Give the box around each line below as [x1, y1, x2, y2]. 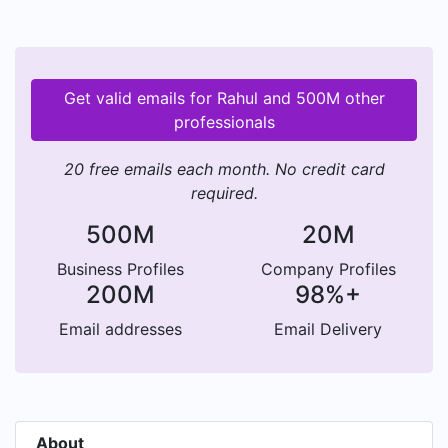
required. [190, 183, 258, 203]
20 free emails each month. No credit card [63, 159, 385, 179]
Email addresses [58, 319, 182, 339]
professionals [173, 112, 275, 132]
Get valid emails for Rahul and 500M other [63, 88, 385, 108]
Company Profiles [260, 259, 396, 279]
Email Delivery [274, 319, 382, 339]
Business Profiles [56, 259, 184, 279]
